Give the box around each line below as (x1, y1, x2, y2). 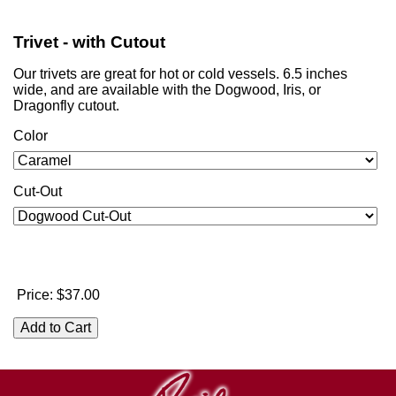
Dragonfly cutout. (13, 98, 119, 113)
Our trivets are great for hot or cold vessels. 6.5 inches (13, 66, 347, 81)
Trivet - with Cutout (13, 33, 165, 51)
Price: (17, 287, 57, 302)
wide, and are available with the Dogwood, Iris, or (13, 82, 321, 97)
